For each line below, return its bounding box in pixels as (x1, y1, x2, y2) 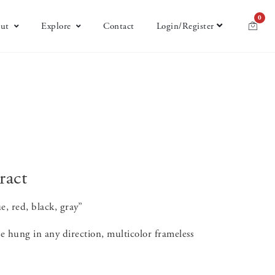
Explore (41, 20, 71, 32)
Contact (103, 20, 134, 32)
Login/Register (156, 20, 214, 32)
